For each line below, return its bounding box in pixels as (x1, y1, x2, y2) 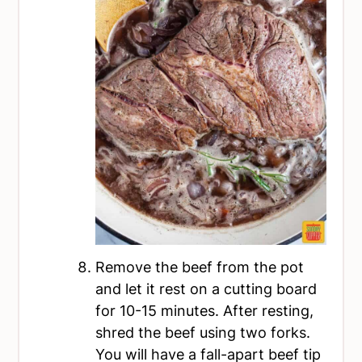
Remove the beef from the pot (95, 258, 305, 276)
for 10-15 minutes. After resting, (95, 301, 314, 319)
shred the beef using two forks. (95, 323, 311, 341)
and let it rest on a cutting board (95, 280, 318, 297)
